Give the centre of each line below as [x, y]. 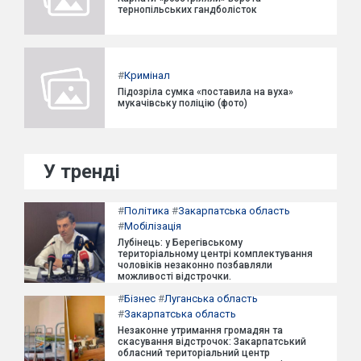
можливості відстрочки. [174, 276]
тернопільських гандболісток [187, 9]
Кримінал [147, 75]
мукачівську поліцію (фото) [183, 103]
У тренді [82, 172]
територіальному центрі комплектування [215, 254]
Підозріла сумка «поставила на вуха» [205, 91]
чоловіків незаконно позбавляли [195, 265]
